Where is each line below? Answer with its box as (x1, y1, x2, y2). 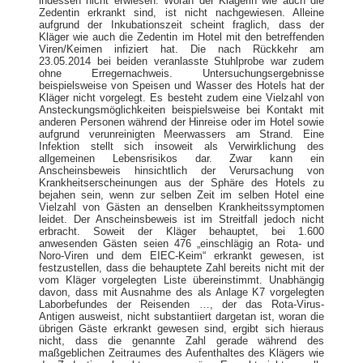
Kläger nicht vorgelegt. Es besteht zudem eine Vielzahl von (39, 91, 324, 104)
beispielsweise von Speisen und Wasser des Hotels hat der (39, 79, 324, 92)
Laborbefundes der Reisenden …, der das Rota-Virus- (39, 297, 324, 310)
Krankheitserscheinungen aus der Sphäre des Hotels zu (39, 176, 324, 189)
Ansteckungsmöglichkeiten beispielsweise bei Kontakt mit (39, 103, 324, 116)
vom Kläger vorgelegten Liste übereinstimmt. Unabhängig (39, 273, 324, 286)
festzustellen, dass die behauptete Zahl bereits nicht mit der (39, 261, 324, 274)
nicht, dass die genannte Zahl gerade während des (39, 334, 324, 347)
